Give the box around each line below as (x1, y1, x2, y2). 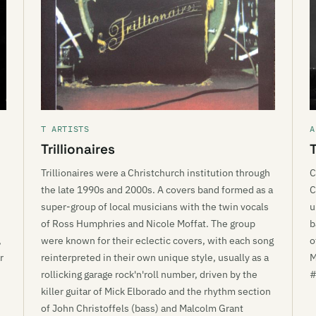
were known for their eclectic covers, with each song (41, 234, 274, 247)
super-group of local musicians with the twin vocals (41, 200, 269, 213)
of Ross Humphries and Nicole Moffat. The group (41, 217, 255, 230)
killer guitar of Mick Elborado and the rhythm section (41, 285, 271, 298)
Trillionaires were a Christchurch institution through (41, 166, 270, 179)
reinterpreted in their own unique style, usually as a (41, 251, 269, 264)
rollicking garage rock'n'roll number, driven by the (41, 268, 257, 281)
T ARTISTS (41, 123, 90, 134)
